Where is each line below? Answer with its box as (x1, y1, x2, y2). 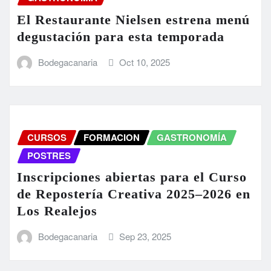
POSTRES (27, 148, 71, 162)
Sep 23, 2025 (119, 230, 172, 243)
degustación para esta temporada (17, 28, 224, 44)
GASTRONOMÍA (157, 130, 227, 144)
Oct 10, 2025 (119, 55, 171, 68)
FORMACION (83, 130, 140, 144)
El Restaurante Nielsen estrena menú (17, 11, 250, 27)
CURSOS (27, 130, 67, 144)
